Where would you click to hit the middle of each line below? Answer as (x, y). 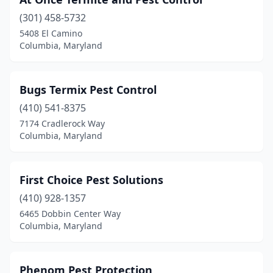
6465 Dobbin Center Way (70, 214)
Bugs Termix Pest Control (88, 90)
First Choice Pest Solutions (91, 180)
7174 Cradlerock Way (62, 123)
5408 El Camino (51, 33)
